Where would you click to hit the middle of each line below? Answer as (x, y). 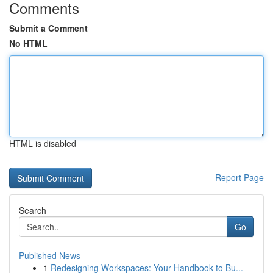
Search (33, 210)
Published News (50, 255)
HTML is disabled (43, 143)
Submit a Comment (48, 28)
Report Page (239, 177)
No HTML (28, 43)
